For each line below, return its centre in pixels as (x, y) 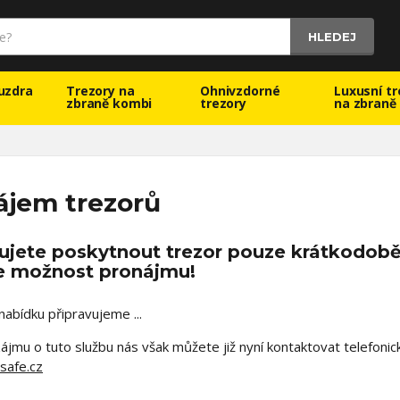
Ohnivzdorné (240, 91)
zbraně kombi (109, 103)
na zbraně (365, 103)
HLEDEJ (332, 37)
